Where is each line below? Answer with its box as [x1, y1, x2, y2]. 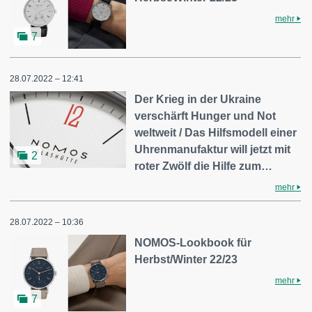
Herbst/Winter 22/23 [134, 253, 238, 266]
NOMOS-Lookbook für [134, 237, 252, 249]
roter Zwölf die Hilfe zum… [134, 160, 273, 173]
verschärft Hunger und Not [134, 110, 276, 123]
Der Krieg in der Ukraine [134, 93, 262, 106]
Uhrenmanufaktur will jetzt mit [134, 143, 291, 156]
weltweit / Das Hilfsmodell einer [134, 127, 297, 139]
